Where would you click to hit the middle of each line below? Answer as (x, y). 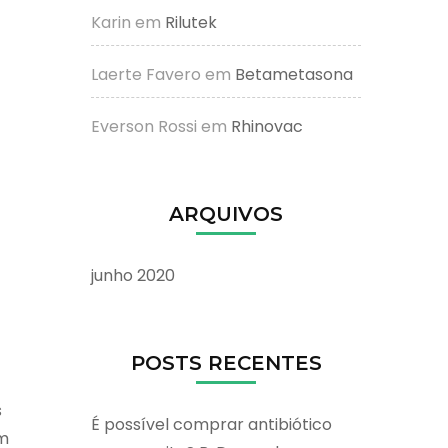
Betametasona (294, 74)
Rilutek (191, 22)
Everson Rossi (144, 126)
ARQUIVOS (226, 213)
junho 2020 (133, 275)
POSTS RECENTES (226, 362)
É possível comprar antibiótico (211, 424)
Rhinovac (267, 126)
